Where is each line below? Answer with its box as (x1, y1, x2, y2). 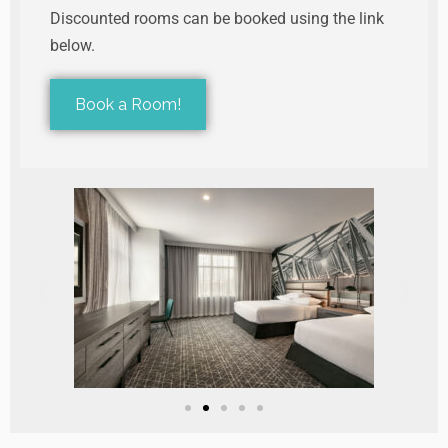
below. (50, 36, 95, 55)
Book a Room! (75, 95, 181, 114)
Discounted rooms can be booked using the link (50, 9, 384, 28)
